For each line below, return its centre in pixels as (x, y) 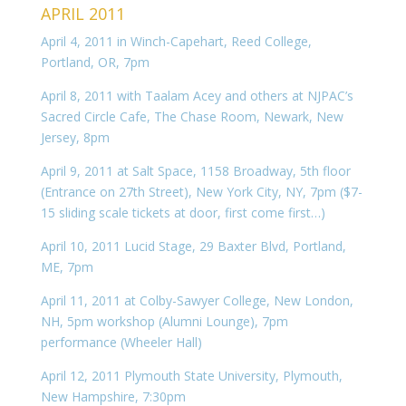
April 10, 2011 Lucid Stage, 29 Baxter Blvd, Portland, (193, 246)
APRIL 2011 (82, 14)
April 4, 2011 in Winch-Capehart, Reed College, (176, 41)
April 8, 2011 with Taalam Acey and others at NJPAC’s (197, 96)
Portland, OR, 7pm (95, 62)
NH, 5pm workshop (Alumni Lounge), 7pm (164, 321)
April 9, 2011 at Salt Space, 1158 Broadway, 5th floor (195, 171)
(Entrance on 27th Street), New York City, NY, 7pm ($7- (201, 192)
